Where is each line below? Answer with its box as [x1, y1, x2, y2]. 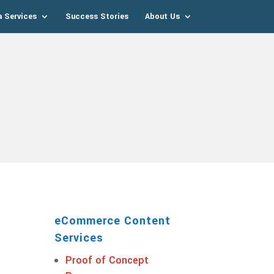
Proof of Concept [65, 253, 149, 267]
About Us [144, 11, 180, 22]
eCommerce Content [54, 212, 171, 229]
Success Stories [65, 11, 128, 22]
